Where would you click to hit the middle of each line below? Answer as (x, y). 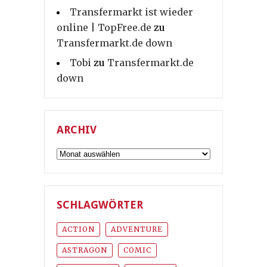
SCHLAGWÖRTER (100, 205)
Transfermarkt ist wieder (131, 12)
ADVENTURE (137, 229)
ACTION (78, 229)
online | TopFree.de (104, 28)
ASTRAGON (85, 250)
